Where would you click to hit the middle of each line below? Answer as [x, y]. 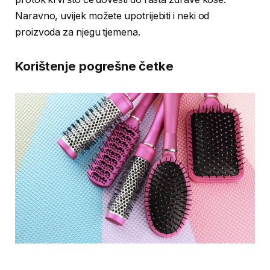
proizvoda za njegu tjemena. [78, 33]
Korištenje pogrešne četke [95, 66]
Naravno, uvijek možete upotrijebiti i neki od [112, 16]
